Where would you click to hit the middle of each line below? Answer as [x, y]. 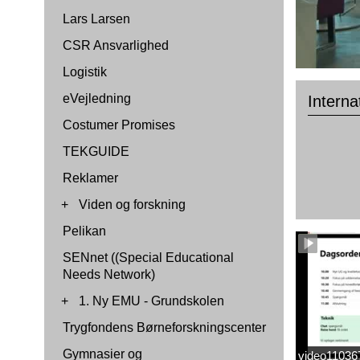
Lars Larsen [96, 19]
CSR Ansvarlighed [116, 45]
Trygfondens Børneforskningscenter [164, 327]
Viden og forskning [132, 205]
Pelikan [84, 231]
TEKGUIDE [96, 151]
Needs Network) [109, 274]
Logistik [85, 72]
